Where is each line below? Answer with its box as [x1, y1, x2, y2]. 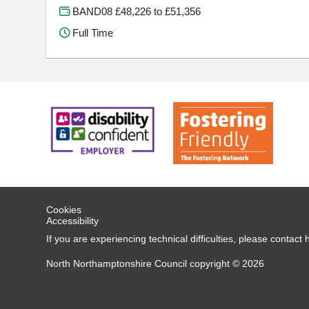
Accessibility [46, 215, 99, 226]
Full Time [70, 27, 114, 39]
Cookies [46, 203, 81, 215]
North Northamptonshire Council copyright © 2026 [46, 257, 264, 269]
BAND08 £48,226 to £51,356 [70, 5, 201, 17]
